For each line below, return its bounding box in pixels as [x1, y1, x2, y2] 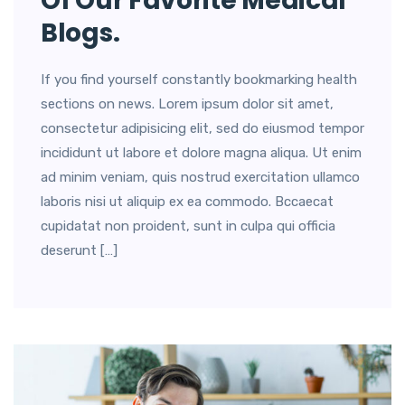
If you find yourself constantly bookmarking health [41, 71, 357, 89]
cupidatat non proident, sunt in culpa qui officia [41, 218, 335, 235]
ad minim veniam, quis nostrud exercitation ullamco [41, 169, 360, 186]
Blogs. [41, 15, 120, 52]
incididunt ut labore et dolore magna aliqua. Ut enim [41, 145, 362, 162]
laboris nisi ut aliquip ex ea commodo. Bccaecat [41, 193, 334, 211]
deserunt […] [41, 242, 118, 259]
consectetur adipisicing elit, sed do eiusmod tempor [41, 120, 364, 137]
